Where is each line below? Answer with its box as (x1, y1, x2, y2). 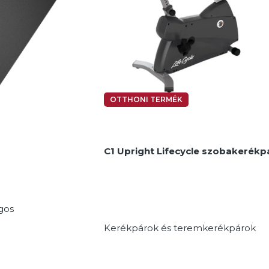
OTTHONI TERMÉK (110, 95, 183, 104)
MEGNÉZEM (111, 28, 159, 38)
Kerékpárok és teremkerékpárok (104, 222, 256, 234)
